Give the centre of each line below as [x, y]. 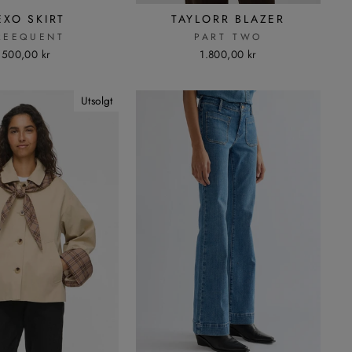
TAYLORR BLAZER [228, 18]
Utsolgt [97, 100]
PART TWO [228, 37]
